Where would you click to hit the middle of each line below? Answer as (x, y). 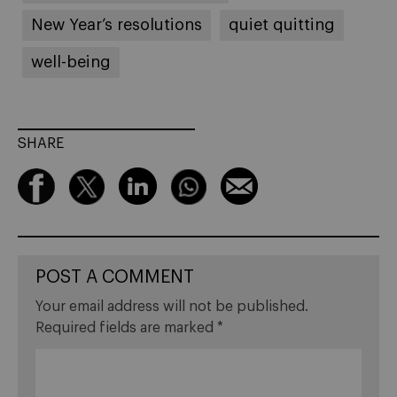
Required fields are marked (126, 327)
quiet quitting (282, 24)
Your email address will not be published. (172, 306)
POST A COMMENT (115, 277)
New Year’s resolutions (117, 24)
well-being (71, 62)
